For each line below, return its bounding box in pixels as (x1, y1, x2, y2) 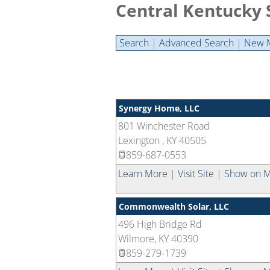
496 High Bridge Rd (118, 218, 202, 231)
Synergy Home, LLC (119, 102, 199, 114)
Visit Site (178, 167, 214, 180)
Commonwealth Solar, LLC (119, 201, 229, 212)
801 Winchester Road (118, 119, 210, 133)
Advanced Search (159, 36, 234, 49)
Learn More (118, 167, 168, 180)
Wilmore (118, 232, 154, 245)
